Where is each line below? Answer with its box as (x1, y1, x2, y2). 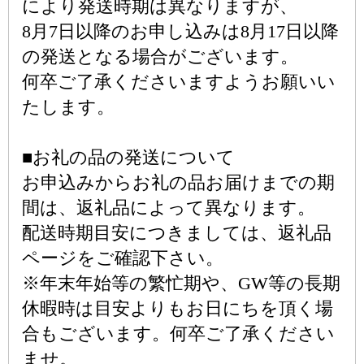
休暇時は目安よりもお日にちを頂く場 (22, 298, 333, 318)
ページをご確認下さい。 (22, 248, 223, 268)
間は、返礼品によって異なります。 (22, 197, 315, 218)
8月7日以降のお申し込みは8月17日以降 (22, 21, 339, 41)
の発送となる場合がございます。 (22, 46, 298, 67)
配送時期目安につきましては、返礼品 (22, 223, 331, 243)
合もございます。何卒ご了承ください (22, 323, 335, 344)
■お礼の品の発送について (22, 147, 235, 167)
